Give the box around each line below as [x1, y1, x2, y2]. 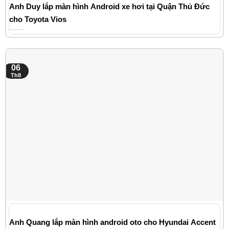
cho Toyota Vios [9, 14, 66, 24]
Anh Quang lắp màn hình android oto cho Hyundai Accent [9, 217, 216, 226]
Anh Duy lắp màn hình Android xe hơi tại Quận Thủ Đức [9, 2, 210, 11]
